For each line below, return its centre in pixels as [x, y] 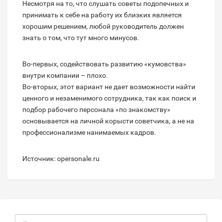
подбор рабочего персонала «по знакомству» [96, 109]
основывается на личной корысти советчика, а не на [108, 121]
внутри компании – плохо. [65, 75]
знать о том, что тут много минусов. [81, 37]
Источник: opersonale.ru [61, 158]
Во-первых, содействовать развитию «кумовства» [104, 64]
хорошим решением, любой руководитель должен [103, 26]
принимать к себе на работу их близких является [102, 15]
